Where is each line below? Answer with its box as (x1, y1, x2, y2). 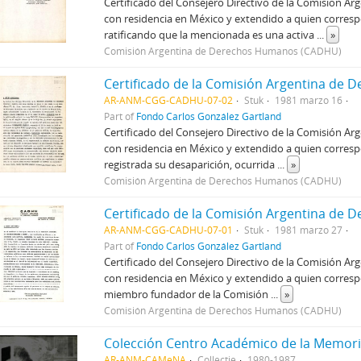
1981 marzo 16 (275, 93, 343, 106)
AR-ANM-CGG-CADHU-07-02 (104, 93, 234, 106)
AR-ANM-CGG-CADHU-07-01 (104, 222, 234, 236)
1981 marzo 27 (275, 222, 343, 236)
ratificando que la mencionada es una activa (104, 27, 317, 42)
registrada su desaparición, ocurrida (104, 156, 278, 172)
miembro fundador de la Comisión (104, 286, 272, 301)
